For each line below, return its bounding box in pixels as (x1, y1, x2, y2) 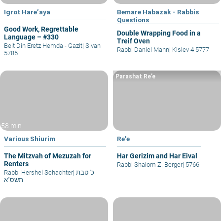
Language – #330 (4, 33, 59, 41)
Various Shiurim (4, 135, 55, 143)
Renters (4, 160, 29, 168)
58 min (1, 122, 22, 130)
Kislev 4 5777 (171, 45, 209, 53)
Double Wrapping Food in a (117, 29, 201, 37)
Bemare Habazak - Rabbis (117, 7, 199, 16)
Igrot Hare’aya (4, 7, 50, 16)
